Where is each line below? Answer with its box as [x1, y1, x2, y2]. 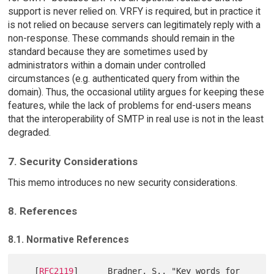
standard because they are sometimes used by [7, 46, 207, 58]
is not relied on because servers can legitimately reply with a [7, 19, 261, 31]
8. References [7, 205, 77, 218]
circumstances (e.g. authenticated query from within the [7, 73, 240, 85]
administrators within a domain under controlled [7, 59, 206, 72]
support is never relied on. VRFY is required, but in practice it [7, 6, 261, 18]
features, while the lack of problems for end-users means [7, 100, 251, 112]
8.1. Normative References [7, 233, 129, 245]
